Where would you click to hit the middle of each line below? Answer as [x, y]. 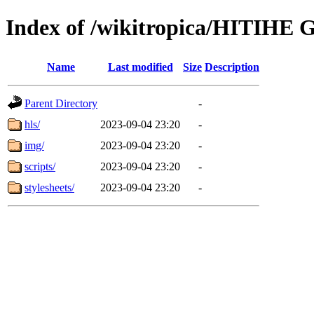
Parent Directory [61, 103]
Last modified [140, 67]
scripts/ [40, 166]
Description [232, 67]
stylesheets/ [49, 187]
